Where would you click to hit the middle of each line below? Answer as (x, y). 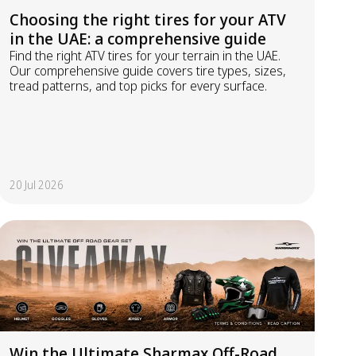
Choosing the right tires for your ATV (148, 19)
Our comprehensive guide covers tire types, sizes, (148, 71)
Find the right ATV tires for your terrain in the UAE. (145, 56)
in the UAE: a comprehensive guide (138, 39)
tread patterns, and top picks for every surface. (138, 86)
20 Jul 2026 (37, 185)
